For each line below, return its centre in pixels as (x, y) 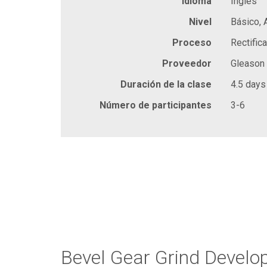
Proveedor (187, 63)
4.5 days (248, 84)
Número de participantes (156, 105)
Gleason (248, 63)
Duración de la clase (166, 84)
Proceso (192, 42)
